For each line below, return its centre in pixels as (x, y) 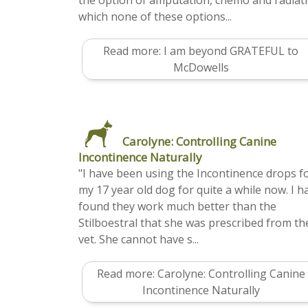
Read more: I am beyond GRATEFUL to (201, 51)
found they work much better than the (177, 207)
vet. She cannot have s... (139, 240)
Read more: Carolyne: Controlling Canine (201, 274)
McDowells (201, 68)
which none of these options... (155, 17)
